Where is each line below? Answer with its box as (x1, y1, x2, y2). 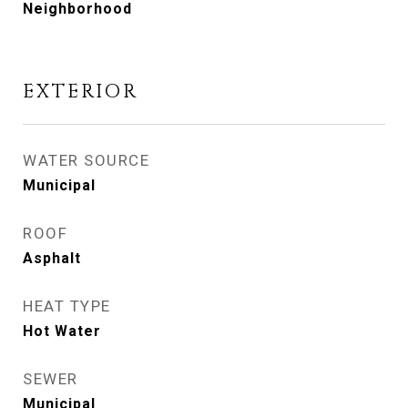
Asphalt (23, 250, 81, 267)
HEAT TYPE (23, 297, 111, 315)
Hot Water (23, 322, 101, 340)
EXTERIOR (23, 79, 138, 105)
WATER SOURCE (23, 151, 149, 169)
